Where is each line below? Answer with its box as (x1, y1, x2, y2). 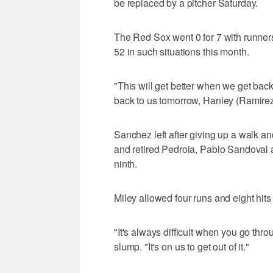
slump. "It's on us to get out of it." (114, 239, 249, 254)
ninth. (114, 157, 138, 171)
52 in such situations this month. (114, 44, 249, 59)
